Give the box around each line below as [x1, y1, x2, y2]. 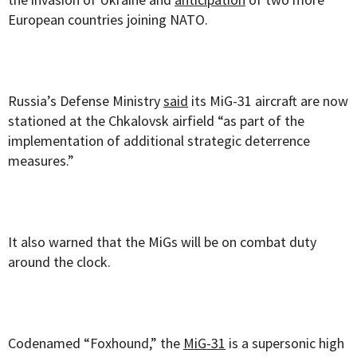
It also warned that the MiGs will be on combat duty [8, 233, 316, 252]
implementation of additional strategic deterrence [8, 131, 310, 151]
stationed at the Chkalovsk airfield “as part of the [8, 112, 304, 131]
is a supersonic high [226, 334, 344, 353]
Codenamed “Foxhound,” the [8, 334, 183, 353]
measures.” [8, 151, 74, 171]
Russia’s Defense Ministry [8, 92, 163, 111]
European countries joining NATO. [8, 10, 208, 29]
